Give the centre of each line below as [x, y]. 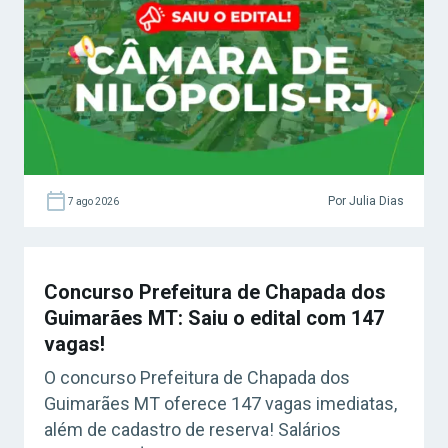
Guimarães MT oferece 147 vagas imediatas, [220, 404]
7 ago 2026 [93, 201]
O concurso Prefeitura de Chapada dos [197, 378]
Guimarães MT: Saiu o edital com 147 [214, 318]
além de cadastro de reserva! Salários [192, 430]
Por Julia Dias [366, 200]
